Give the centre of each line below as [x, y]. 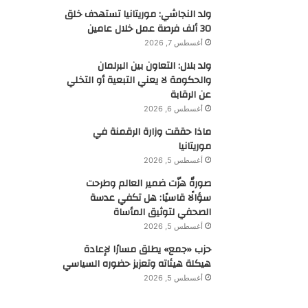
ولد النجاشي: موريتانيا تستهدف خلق [137, 14]
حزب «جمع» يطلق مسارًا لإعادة [147, 250]
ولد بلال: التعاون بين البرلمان [154, 66]
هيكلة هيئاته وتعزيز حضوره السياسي [136, 264]
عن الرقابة [190, 95]
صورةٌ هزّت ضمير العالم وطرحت [148, 184]
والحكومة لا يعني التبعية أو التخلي [139, 80]
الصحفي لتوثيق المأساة [162, 212]
